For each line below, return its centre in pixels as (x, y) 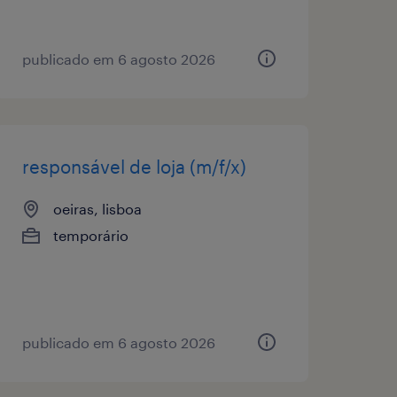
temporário (90, 235)
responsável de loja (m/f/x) (134, 166)
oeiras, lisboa (97, 208)
